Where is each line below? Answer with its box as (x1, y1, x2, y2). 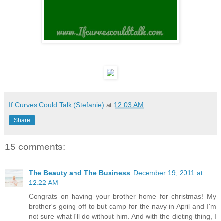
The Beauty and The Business (29, 168, 130, 177)
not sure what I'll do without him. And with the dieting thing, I (29, 212, 216, 220)
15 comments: (5, 142, 65, 152)
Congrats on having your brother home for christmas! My (29, 192, 216, 200)
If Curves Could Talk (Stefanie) (9, 101, 104, 109)
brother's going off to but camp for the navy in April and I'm (29, 202, 216, 210)
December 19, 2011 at (133, 168, 203, 177)
